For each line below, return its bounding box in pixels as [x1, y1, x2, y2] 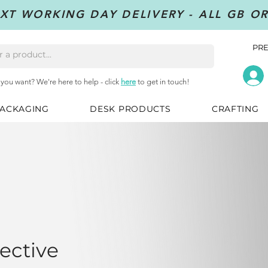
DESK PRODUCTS [90, 103, 171, 114]
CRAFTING [211, 103, 259, 114]
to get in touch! [136, 77, 190, 87]
